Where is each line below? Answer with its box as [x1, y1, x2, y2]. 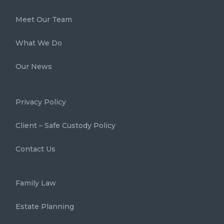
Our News [15, 62, 52, 71]
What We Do [15, 38, 62, 48]
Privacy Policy [15, 97, 66, 107]
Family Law [15, 178, 56, 188]
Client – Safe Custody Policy [15, 121, 115, 130]
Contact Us [15, 144, 55, 154]
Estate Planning [15, 202, 74, 211]
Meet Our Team [15, 15, 72, 24]
